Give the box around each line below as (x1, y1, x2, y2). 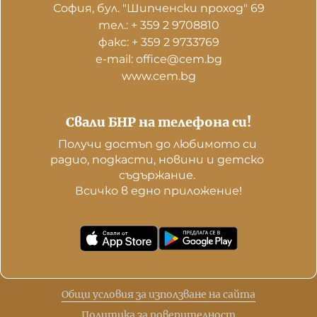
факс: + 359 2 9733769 (98, 35, 219, 49)
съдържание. (119, 168, 198, 182)
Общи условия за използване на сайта (62, 288, 255, 301)
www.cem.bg (121, 69, 196, 83)
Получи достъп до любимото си (57, 137, 257, 151)
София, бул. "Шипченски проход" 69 (52, 1, 265, 15)
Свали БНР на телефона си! (66, 114, 251, 130)
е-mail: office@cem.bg (95, 52, 222, 66)
